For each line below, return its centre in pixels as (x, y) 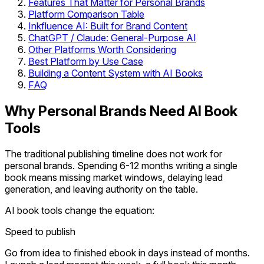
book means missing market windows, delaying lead (114, 178)
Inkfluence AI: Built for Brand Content (108, 26)
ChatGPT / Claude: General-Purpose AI (112, 37)
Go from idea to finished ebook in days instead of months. (127, 253)
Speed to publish (40, 232)
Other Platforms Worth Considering (102, 49)
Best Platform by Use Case (86, 61)
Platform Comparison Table (86, 14)
